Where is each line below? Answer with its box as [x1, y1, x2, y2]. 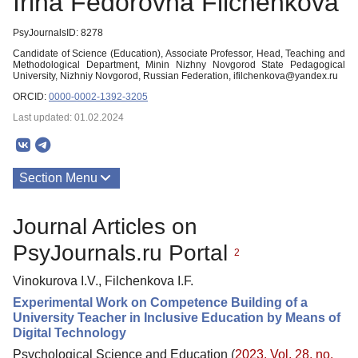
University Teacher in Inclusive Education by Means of [13, 310, 340, 324]
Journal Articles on [13, 213, 197, 239]
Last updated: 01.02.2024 [13, 112, 124, 123]
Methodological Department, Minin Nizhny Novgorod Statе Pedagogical [13, 59, 345, 70]
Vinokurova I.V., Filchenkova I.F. [13, 273, 193, 288]
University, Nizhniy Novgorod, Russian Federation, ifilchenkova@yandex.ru [13, 70, 338, 82]
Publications [19, 205, 89, 219]
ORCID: [13, 91, 49, 102]
